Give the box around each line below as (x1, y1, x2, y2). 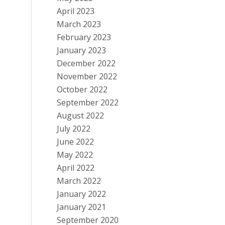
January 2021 (57, 201, 106, 212)
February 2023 (57, 32, 111, 43)
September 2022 (57, 97, 119, 108)
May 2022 (57, 149, 93, 160)
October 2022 (57, 84, 108, 95)
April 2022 (57, 162, 95, 173)
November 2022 (57, 71, 118, 82)
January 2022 (57, 188, 106, 199)
